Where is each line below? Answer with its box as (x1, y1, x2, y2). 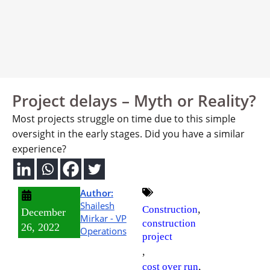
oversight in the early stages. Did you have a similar (12, 127, 245, 140)
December (21, 206, 66, 218)
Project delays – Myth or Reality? (12, 89, 256, 111)
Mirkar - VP (80, 212, 127, 224)
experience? (12, 142, 66, 155)
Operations (80, 224, 127, 237)
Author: (80, 186, 113, 199)
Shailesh (80, 199, 115, 212)
